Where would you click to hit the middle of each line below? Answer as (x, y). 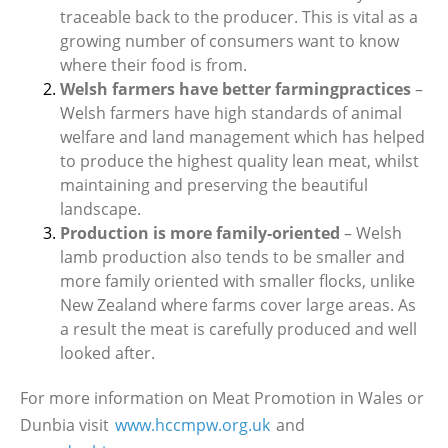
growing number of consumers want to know (229, 41)
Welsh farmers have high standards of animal (231, 113)
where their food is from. (153, 65)
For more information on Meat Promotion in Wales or (222, 398)
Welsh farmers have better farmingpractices (237, 89)
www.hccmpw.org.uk (192, 425)
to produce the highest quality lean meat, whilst (239, 161)
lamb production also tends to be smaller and (232, 257)
